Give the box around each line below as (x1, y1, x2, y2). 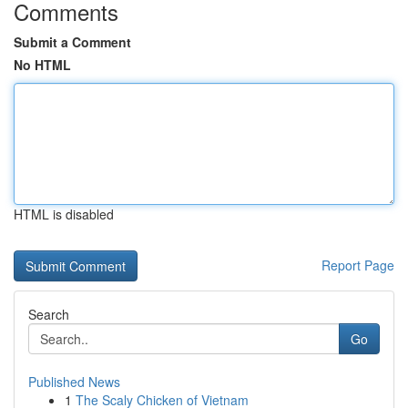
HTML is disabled (14, 205, 114, 223)
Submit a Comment (14, 33, 131, 51)
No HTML (14, 56, 71, 74)
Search (28, 305, 69, 323)
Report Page (321, 256, 394, 274)
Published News (28, 372, 120, 391)
